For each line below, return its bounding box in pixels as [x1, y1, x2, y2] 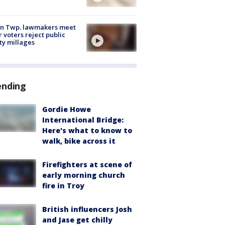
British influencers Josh [42, 204, 132, 214]
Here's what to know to [42, 126, 132, 136]
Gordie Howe [42, 104, 91, 115]
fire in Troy [42, 181, 84, 191]
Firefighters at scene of [42, 160, 132, 170]
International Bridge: [42, 115, 124, 125]
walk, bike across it [42, 136, 116, 146]
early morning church [42, 170, 125, 180]
